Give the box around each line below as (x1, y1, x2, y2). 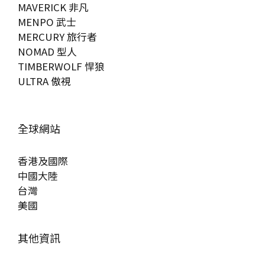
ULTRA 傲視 (18, 74, 71, 88)
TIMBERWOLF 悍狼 (18, 59, 105, 73)
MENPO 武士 (18, 15, 76, 29)
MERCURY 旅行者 (18, 30, 97, 44)
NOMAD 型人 (18, 44, 77, 59)
